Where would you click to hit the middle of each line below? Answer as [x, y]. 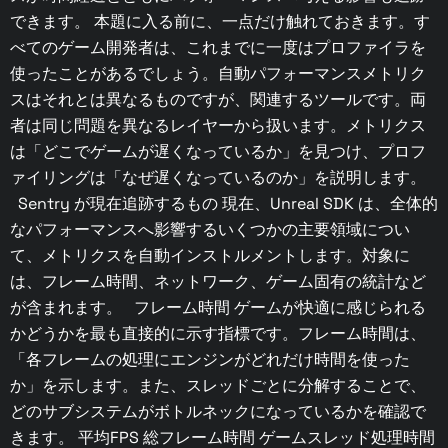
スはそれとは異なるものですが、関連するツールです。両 [218, 100]
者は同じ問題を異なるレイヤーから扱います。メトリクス [218, 126]
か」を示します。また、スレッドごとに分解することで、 [218, 386]
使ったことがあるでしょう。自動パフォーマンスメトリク [218, 74]
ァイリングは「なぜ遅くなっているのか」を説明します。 [222, 178]
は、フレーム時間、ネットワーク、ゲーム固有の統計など [218, 282]
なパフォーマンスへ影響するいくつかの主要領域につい [210, 230]
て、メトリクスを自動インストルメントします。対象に [210, 256]
